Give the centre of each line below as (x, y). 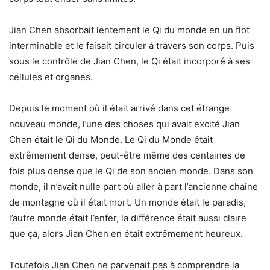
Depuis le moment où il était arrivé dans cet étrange (119, 108)
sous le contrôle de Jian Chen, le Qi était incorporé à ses (130, 61)
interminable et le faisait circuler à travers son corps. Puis (132, 46)
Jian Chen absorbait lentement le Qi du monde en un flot (129, 30)
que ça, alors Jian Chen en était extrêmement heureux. (126, 234)
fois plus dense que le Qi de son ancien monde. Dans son (131, 171)
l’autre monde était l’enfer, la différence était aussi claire (128, 218)
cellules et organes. (51, 77)
